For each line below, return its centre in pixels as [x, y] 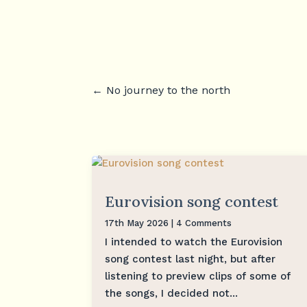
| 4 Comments [200, 223]
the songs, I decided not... [172, 293]
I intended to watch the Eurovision [194, 242]
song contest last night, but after [191, 259]
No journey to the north [169, 90]
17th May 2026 [137, 223]
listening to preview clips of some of [198, 276]
